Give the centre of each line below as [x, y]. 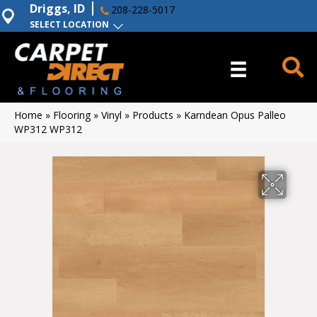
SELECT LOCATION [69, 24]
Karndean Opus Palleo [235, 115]
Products [153, 115]
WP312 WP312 [48, 129]
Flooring [72, 115]
